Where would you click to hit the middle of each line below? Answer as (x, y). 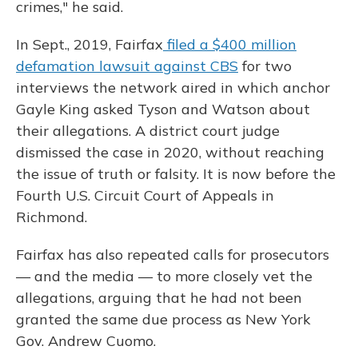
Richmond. (52, 217)
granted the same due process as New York (163, 319)
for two (265, 66)
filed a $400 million (230, 44)
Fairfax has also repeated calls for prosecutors (173, 255)
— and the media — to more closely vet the (164, 276)
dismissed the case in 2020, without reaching (170, 152)
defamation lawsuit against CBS (127, 66)
